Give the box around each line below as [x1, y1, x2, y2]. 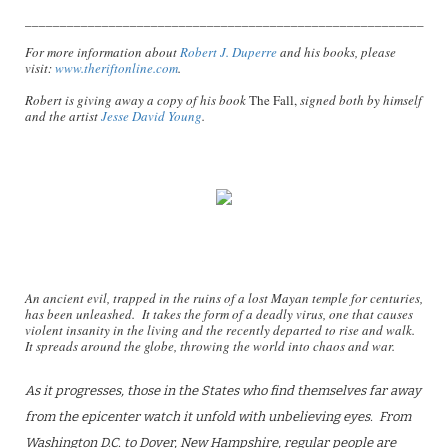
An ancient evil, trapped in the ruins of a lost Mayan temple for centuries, [25, 289, 423, 307]
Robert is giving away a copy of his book [25, 91, 249, 109]
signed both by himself [297, 91, 422, 109]
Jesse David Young [101, 107, 202, 125]
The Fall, [249, 91, 297, 109]
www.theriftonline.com [55, 59, 178, 77]
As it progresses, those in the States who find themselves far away [25, 383, 421, 398]
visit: [25, 59, 55, 77]
